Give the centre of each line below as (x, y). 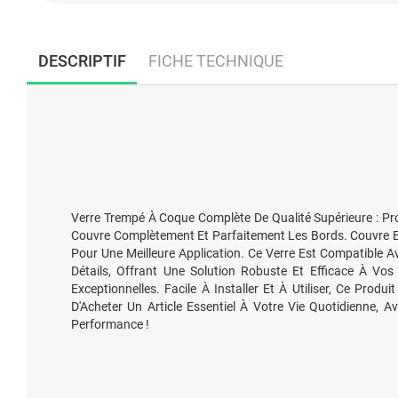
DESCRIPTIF (82, 60)
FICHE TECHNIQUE (215, 60)
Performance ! (110, 324)
